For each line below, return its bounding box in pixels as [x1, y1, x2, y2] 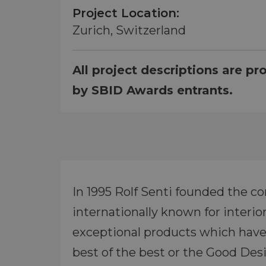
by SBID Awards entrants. [72, 83, 233, 97]
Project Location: [72, 6, 179, 20]
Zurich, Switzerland [72, 23, 186, 37]
